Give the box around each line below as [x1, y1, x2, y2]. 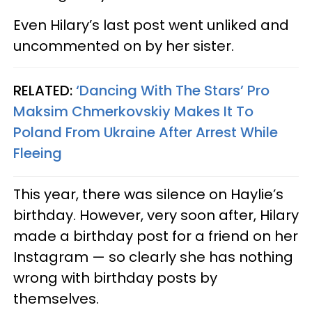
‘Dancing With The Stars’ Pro [76, 80, 270, 100]
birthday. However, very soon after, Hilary [13, 205, 299, 225]
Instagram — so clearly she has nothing [13, 247, 293, 267]
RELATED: [13, 80, 76, 100]
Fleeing [13, 143, 62, 163]
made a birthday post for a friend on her [13, 226, 298, 246]
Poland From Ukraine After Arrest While [13, 122, 278, 142]
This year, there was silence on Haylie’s [13, 184, 283, 204]
